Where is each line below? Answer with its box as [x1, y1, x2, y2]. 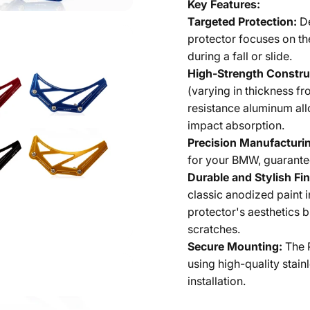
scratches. [187, 221, 240, 236]
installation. [187, 273, 246, 288]
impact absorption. [187, 118, 284, 132]
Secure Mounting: [187, 239, 282, 253]
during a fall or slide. [187, 48, 292, 63]
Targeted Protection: [187, 14, 297, 28]
